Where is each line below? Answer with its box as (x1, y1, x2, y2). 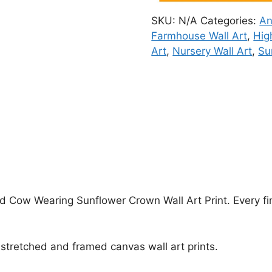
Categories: (200, 14, 260, 27)
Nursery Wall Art (172, 44, 253, 57)
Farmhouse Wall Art (151, 29, 248, 42)
